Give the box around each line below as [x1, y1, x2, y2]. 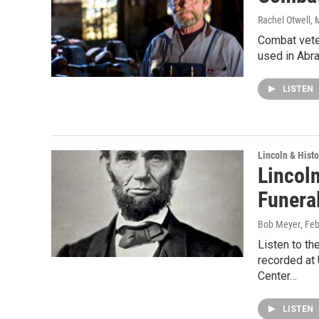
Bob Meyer [258, 219, 300, 230]
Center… [258, 269, 297, 283]
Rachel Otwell [258, 14, 310, 26]
